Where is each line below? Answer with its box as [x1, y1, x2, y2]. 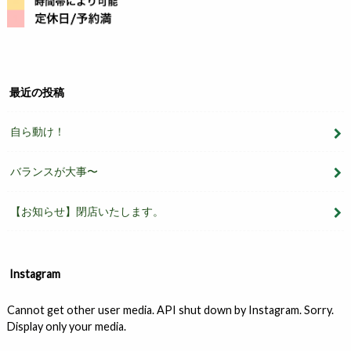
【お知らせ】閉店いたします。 [10, 204, 165, 218]
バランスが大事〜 [10, 165, 99, 179]
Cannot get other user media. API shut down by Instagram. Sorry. [6, 302, 334, 317]
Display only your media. [6, 319, 126, 333]
